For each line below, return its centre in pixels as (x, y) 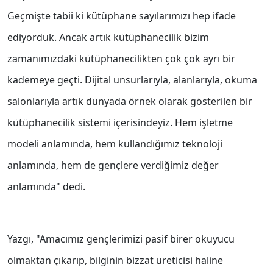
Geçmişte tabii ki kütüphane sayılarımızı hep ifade (122, 16)
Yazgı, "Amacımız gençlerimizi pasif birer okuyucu (121, 239)
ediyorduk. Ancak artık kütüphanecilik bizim (108, 37)
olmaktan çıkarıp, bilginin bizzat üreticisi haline (115, 261)
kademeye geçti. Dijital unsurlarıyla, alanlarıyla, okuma (132, 80)
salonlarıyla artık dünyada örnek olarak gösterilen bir (130, 101)
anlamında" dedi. (46, 187)
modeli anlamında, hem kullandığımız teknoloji (115, 144)
